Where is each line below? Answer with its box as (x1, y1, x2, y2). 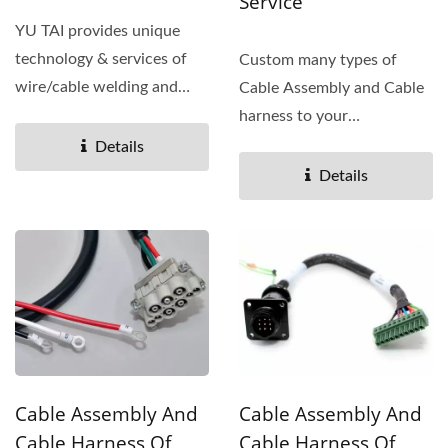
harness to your (239, 108, 348, 125)
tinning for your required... (15, 107, 200, 124)
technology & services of (15, 51, 187, 68)
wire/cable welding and (15, 79, 178, 96)
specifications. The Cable (239, 136, 413, 153)
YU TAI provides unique (15, 23, 180, 40)
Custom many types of (239, 52, 397, 69)
